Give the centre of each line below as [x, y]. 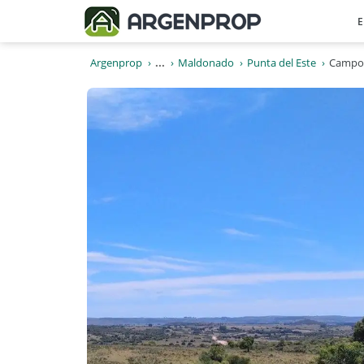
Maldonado [206, 63]
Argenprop [116, 63]
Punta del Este [282, 63]
